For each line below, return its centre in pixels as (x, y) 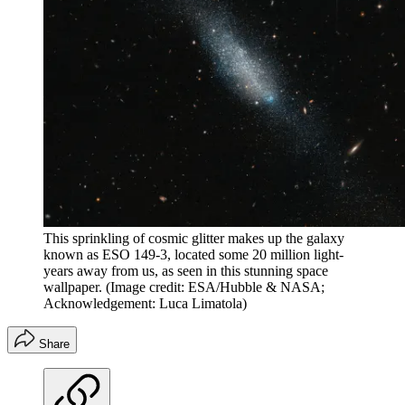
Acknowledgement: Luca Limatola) (145, 304)
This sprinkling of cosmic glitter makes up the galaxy (194, 239)
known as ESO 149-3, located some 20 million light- (193, 255)
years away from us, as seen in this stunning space (186, 271)
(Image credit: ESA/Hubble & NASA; (215, 287)
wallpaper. (73, 287)
